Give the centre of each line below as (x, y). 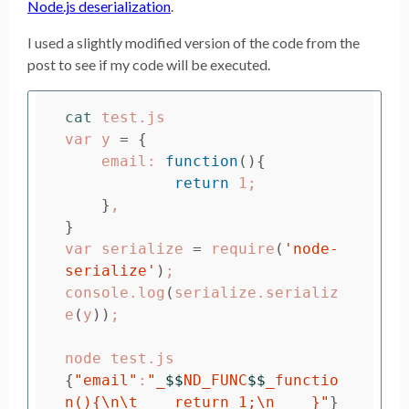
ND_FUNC (215, 381)
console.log (115, 293)
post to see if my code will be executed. (149, 64)
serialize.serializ (257, 293)
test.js (133, 118)
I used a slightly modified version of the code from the (194, 42)
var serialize (129, 249)
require (238, 249)
